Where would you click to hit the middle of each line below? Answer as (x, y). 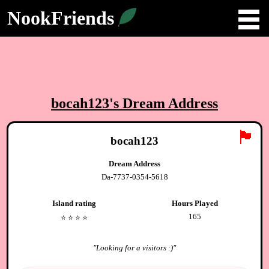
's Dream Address (164, 103)
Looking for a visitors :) (134, 247)
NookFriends (61, 18)
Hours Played (195, 203)
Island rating (74, 203)
